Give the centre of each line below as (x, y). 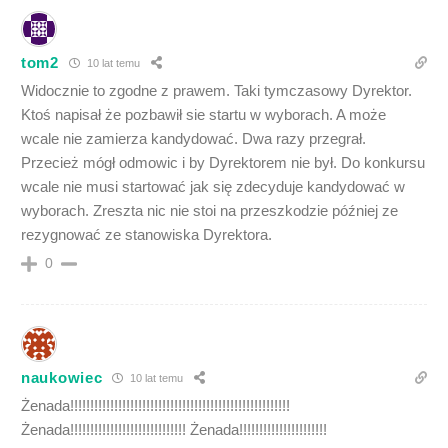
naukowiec (62, 378)
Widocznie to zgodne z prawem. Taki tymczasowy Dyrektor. (216, 90)
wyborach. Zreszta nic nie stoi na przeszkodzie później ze (209, 210)
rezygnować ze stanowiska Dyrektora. (146, 234)
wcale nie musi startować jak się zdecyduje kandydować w (213, 186)
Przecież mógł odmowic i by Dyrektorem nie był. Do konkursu (223, 162)
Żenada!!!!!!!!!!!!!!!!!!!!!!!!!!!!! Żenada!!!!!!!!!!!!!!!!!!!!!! (174, 429)
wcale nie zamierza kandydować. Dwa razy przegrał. (193, 138)
